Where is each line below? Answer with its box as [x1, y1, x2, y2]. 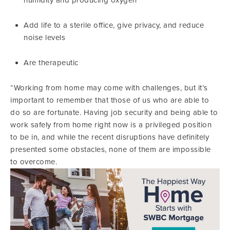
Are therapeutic [24, 58, 79, 67]
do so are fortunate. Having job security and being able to [10, 108, 218, 117]
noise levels [24, 33, 65, 42]
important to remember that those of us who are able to [10, 95, 209, 105]
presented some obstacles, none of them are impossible [10, 145, 211, 154]
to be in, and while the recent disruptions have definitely [10, 132, 209, 142]
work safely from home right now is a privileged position [10, 120, 212, 129]
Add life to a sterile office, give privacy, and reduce [24, 21, 204, 30]
